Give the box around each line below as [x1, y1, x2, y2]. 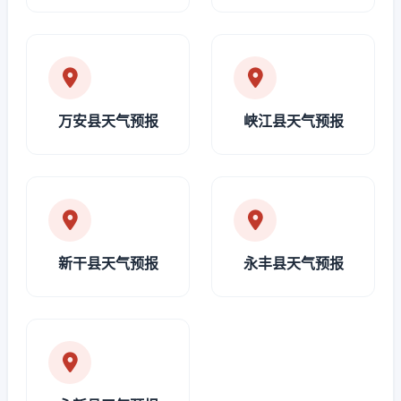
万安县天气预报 [57, 112, 158, 130]
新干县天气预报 [57, 254, 158, 272]
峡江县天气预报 [243, 112, 344, 130]
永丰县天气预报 [243, 254, 344, 272]
